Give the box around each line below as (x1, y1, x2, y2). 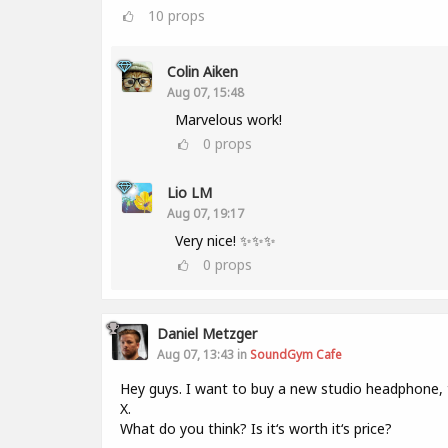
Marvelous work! (175, 110, 282, 129)
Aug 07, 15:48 (167, 84, 244, 100)
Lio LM (167, 183, 212, 202)
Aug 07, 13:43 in (157, 346, 250, 362)
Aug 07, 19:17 (167, 205, 244, 221)
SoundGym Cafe (250, 346, 342, 362)
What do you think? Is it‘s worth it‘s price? (120, 419, 392, 438)
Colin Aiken (167, 62, 238, 81)
